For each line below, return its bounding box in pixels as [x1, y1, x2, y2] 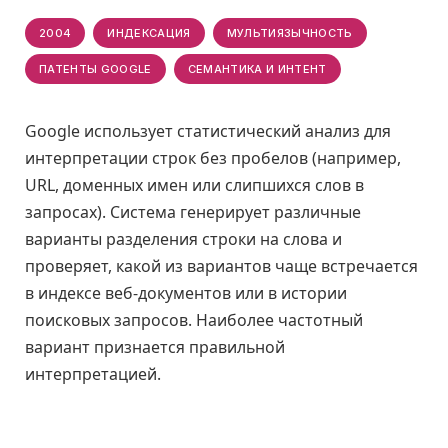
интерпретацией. [25, 363, 161, 385]
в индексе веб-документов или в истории [25, 282, 347, 304]
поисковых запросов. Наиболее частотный [25, 309, 363, 331]
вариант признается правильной [25, 336, 285, 358]
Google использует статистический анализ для [25, 120, 391, 142]
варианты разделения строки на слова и [25, 228, 342, 250]
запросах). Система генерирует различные [25, 201, 361, 223]
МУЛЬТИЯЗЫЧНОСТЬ [226, 26, 353, 40]
